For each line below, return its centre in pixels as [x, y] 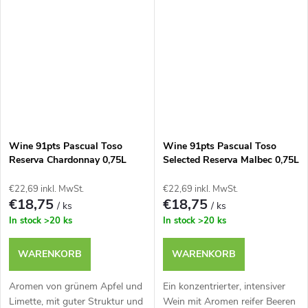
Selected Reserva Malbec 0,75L [231, 159]
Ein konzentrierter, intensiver [224, 286]
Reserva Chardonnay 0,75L [68, 159]
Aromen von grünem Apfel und [76, 286]
